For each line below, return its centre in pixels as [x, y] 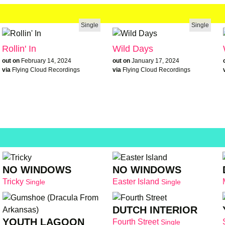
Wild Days [133, 48]
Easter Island [137, 181]
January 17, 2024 [155, 61]
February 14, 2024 [46, 61]
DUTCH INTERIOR [155, 210]
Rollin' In [19, 48]
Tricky [14, 181]
